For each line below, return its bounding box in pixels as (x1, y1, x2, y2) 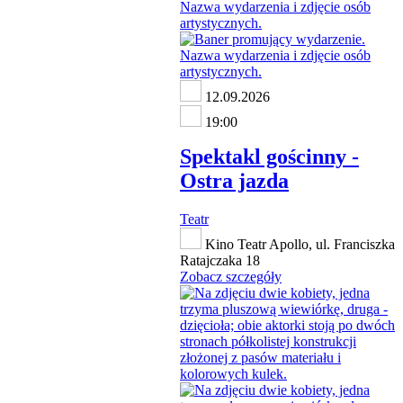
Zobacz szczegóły (180, 269, 282, 285)
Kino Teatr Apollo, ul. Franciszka (201, 237, 395, 253)
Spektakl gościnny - (180, 145, 359, 169)
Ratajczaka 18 (180, 253, 260, 269)
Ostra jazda (180, 169, 289, 193)
